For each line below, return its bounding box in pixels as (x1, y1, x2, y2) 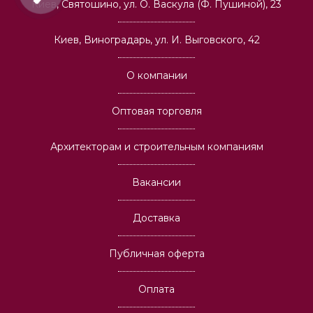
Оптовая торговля (111, 104, 202, 117)
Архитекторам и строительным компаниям (50, 140, 263, 153)
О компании (126, 68, 187, 82)
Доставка (133, 211, 180, 224)
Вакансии (132, 175, 181, 189)
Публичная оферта (108, 247, 205, 260)
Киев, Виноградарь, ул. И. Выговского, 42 (53, 33, 260, 46)
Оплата (138, 282, 175, 296)
